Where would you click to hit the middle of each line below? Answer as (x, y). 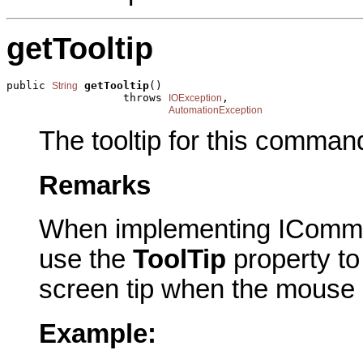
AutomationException (216, 110)
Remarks (95, 185)
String (65, 85)
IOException (195, 98)
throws (88, 97)
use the (86, 260)
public (29, 85)
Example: (98, 334)
